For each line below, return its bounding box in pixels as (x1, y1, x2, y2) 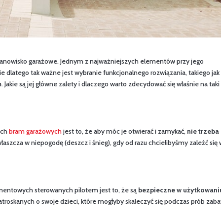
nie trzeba (187, 126, 220, 136)
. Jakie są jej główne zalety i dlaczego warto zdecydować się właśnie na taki (1, 79, 220, 88)
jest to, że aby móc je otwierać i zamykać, (62, 126, 187, 136)
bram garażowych (9, 126, 62, 136)
